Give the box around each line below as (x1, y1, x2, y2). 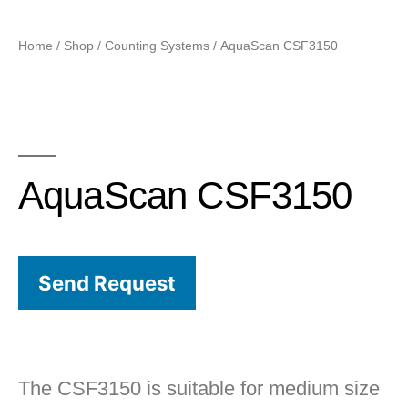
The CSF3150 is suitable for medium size (18, 377, 380, 401)
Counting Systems (105, 37, 209, 53)
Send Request (38, 270, 176, 295)
